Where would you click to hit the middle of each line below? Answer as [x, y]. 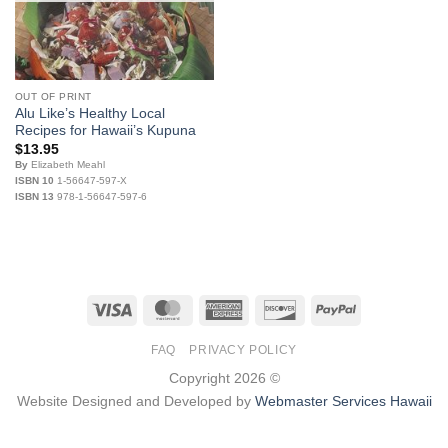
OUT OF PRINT [53, 96]
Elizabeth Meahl [66, 164]
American [273, 307]
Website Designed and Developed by [135, 401]
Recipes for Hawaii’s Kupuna [105, 131]
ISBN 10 [34, 180]
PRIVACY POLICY [243, 350]
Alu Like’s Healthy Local [89, 114]
